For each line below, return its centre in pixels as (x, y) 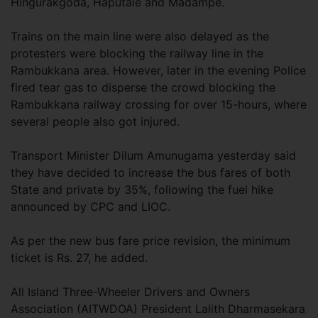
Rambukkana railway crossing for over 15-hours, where (159, 104)
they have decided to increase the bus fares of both (150, 172)
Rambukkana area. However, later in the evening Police (158, 70)
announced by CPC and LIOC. (91, 207)
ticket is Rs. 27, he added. (79, 258)
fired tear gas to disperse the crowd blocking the (143, 87)
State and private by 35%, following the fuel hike (142, 190)
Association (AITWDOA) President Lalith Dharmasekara (158, 309)
